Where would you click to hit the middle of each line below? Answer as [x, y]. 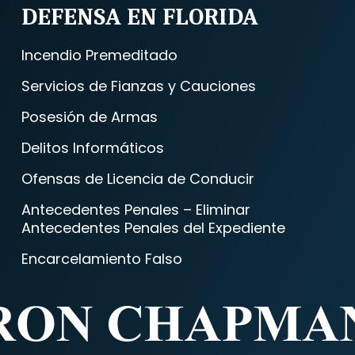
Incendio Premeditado [99, 55]
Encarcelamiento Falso [101, 259]
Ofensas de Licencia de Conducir [137, 179]
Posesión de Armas [89, 117]
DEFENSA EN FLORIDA [139, 17]
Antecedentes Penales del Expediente [153, 228]
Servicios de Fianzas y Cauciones [138, 86]
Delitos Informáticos [92, 148]
